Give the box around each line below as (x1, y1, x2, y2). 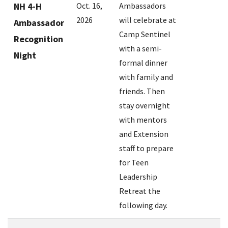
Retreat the (119, 186, 160, 196)
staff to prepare (119, 143, 174, 154)
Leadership (119, 172, 157, 182)
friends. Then (119, 86, 165, 97)
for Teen (119, 157, 149, 168)
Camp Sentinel (119, 29, 170, 40)
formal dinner (119, 58, 167, 68)
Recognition (14, 33, 63, 45)
